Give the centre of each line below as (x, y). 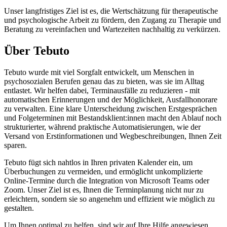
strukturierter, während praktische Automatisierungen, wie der (102, 127)
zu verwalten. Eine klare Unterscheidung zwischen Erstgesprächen (110, 109)
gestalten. (19, 208)
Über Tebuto (37, 51)
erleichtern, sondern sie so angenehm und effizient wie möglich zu (109, 199)
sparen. (15, 145)
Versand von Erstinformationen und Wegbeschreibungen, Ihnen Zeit (113, 136)
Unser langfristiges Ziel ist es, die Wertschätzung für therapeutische (111, 11)
